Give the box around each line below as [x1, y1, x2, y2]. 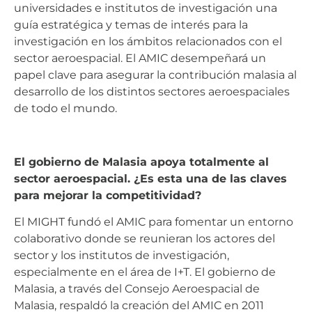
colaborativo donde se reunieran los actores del [14, 232, 275, 246]
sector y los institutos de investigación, [14, 249, 229, 263]
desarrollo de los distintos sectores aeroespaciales [14, 85, 290, 99]
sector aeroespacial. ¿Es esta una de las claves [14, 171, 287, 185]
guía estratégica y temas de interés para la [14, 18, 248, 32]
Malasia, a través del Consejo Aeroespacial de [14, 282, 260, 296]
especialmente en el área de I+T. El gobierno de [14, 265, 276, 279]
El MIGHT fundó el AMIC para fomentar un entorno [14, 215, 293, 229]
